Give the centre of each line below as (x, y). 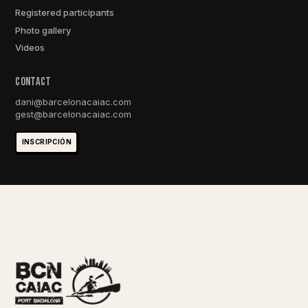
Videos (30, 48)
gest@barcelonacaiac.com (74, 114)
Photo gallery (43, 30)
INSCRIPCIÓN (47, 142)
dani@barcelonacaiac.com (74, 102)
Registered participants (65, 12)
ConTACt (33, 81)
